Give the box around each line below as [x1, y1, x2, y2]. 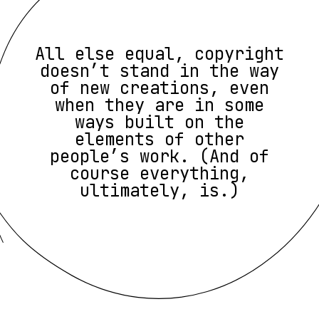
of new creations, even [50, 76, 269, 99]
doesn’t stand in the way [40, 59, 279, 82]
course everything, [70, 162, 249, 184]
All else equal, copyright [35, 42, 284, 65]
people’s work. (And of [50, 145, 269, 167]
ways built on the [75, 110, 244, 133]
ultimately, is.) [80, 179, 239, 202]
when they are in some [55, 93, 264, 116]
